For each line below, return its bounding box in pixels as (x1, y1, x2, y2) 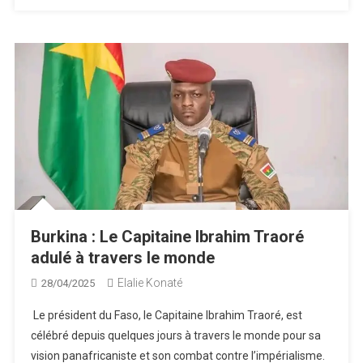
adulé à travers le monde (31, 248, 216, 267)
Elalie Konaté (117, 276, 183, 289)
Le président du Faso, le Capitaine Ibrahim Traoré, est (31, 309, 303, 322)
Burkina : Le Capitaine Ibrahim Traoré (31, 227, 305, 246)
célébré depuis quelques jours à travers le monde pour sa (31, 329, 322, 342)
